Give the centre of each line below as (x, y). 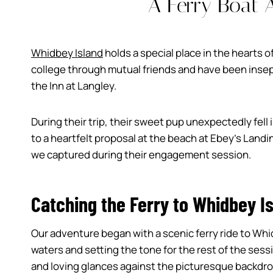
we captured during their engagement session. (141, 154)
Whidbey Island (67, 52)
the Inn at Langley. (74, 85)
